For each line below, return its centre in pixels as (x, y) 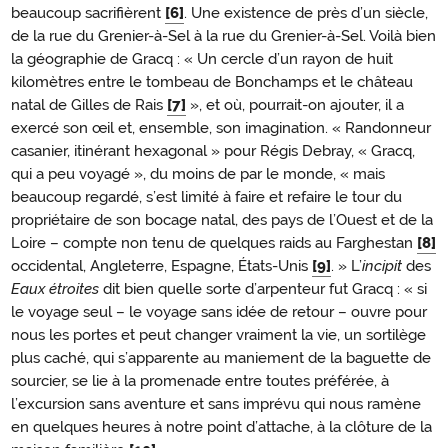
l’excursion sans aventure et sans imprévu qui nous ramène (216, 403)
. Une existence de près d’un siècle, (306, 12)
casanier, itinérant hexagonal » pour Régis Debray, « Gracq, (213, 150)
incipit (382, 265)
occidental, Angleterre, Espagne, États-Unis (161, 265)
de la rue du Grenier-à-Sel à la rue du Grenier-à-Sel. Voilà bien (223, 35)
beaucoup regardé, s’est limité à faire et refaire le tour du (206, 196)
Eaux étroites (55, 288)
